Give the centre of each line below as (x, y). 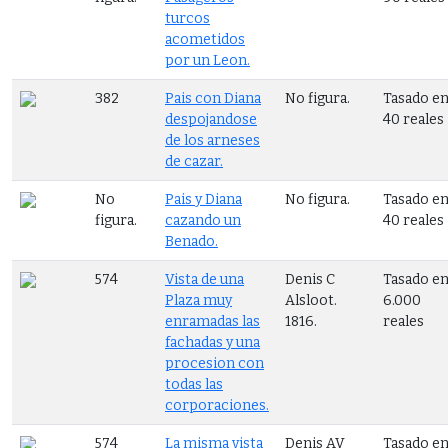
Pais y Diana (203, 199)
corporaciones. (217, 405)
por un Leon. (207, 60)
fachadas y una (212, 342)
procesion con (214, 363)
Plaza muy (198, 300)
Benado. (191, 241)
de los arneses (212, 140)
